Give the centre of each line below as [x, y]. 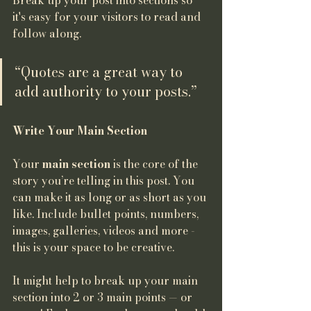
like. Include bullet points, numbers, [107, 214]
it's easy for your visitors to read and [108, 17]
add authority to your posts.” [108, 92]
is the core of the [155, 164]
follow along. [47, 34]
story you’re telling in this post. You [105, 181]
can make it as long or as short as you [111, 197]
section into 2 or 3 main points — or [104, 297]
